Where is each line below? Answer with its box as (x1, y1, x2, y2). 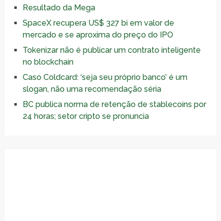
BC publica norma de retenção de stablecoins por (22, 99, 206, 109)
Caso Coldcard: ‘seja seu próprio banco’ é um (22, 72, 187, 82)
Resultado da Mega (22, 2, 95, 12)
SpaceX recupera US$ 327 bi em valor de (22, 18, 174, 28)
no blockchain (22, 57, 74, 67)
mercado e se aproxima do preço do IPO (22, 30, 173, 39)
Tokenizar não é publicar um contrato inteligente (22, 45, 201, 55)
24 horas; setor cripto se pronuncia (22, 111, 149, 121)
